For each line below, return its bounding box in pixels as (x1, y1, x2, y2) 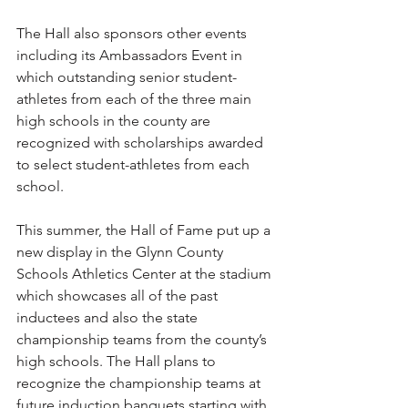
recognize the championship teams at (16, 374, 264, 392)
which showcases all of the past (16, 287, 221, 304)
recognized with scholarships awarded (16, 134, 267, 151)
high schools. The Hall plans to (16, 352, 219, 370)
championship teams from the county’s (16, 331, 270, 348)
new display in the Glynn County (16, 243, 227, 260)
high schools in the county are (16, 112, 214, 129)
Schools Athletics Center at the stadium (16, 265, 275, 282)
